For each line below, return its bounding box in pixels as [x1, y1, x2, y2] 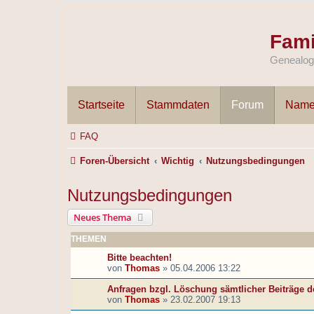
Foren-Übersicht [80, 156, 149, 167]
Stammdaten [146, 99, 210, 111]
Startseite [78, 99, 125, 111]
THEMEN [71, 234, 107, 245]
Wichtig [161, 156, 195, 167]
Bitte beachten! [107, 252, 172, 264]
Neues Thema [74, 211, 132, 224]
